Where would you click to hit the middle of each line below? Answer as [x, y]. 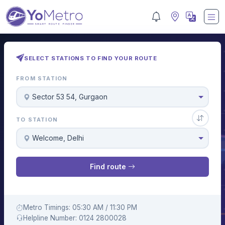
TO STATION [37, 120]
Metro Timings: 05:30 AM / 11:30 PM [80, 207]
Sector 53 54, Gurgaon [70, 97]
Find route [109, 167]
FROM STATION [42, 79]
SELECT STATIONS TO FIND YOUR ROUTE [91, 58]
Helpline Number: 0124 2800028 [75, 218]
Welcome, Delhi [58, 138]
